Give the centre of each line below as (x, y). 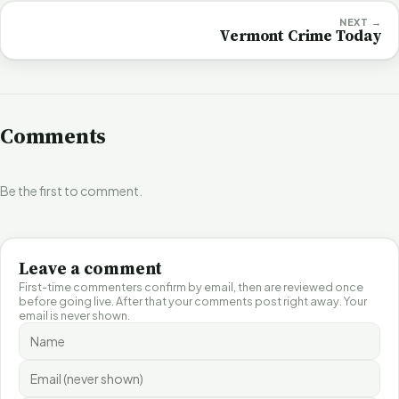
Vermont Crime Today (301, 35)
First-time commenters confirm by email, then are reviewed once (191, 286)
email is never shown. (74, 315)
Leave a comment (90, 268)
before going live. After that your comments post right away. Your (193, 301)
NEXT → (360, 21)
